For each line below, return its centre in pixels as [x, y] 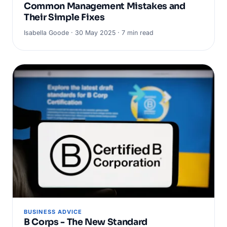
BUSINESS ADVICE [53, 212]
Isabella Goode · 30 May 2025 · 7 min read [89, 32]
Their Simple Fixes [64, 17]
